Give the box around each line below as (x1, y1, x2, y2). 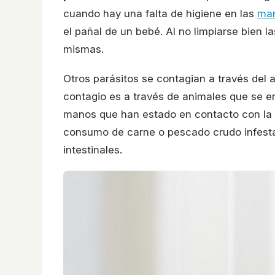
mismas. (63, 42, 104, 55)
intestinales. (63, 143, 122, 156)
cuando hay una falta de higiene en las (63, 7, 257, 20)
